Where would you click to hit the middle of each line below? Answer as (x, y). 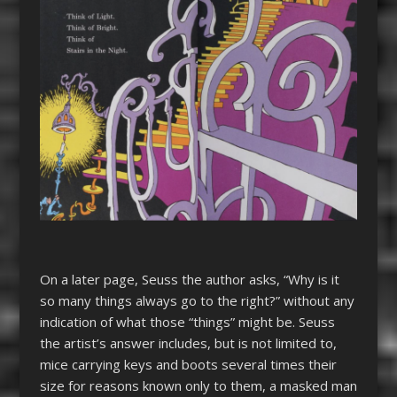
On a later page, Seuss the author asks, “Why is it (189, 279)
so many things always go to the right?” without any (197, 300)
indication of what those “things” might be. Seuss (187, 321)
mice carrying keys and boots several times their (188, 364)
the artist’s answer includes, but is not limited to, (188, 343)
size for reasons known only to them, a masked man (198, 385)
